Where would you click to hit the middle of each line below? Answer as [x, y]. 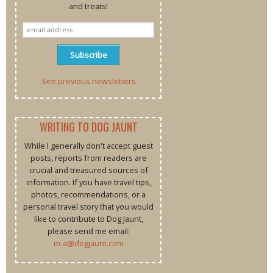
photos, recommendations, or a [88, 194]
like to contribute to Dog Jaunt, [88, 218]
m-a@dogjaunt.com [88, 243]
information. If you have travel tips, [88, 182]
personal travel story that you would [88, 206]
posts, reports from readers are [88, 158]
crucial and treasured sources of [88, 170]
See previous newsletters [88, 81]
